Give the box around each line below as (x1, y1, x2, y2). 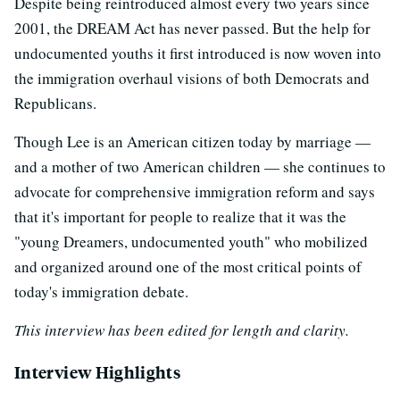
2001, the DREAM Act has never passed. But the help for (14, 17, 371, 38)
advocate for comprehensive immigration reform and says (14, 180, 375, 202)
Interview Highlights (14, 360, 181, 383)
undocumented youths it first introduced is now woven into (14, 42, 381, 63)
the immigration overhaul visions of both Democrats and (14, 67, 370, 88)
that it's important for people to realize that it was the (14, 205, 346, 227)
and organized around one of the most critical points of (14, 255, 362, 277)
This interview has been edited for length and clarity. (14, 319, 349, 340)
